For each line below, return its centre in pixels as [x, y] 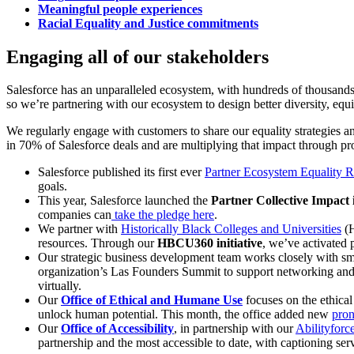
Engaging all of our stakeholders [137, 56]
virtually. [60, 286]
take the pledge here [163, 215]
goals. [53, 186]
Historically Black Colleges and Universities [231, 229]
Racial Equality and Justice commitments [148, 23]
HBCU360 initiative [210, 243]
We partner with [79, 229]
